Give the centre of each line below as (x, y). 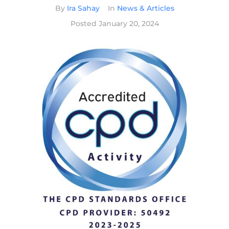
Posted (84, 24)
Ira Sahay (83, 8)
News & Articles (145, 8)
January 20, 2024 (129, 24)
